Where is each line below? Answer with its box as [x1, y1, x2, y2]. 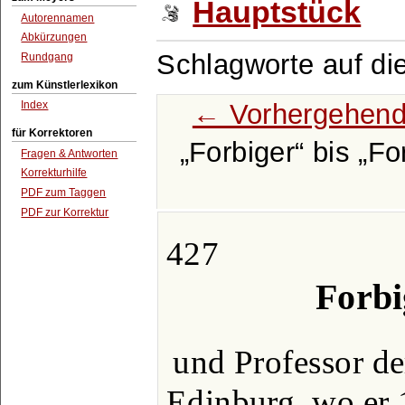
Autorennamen [21, 11, 95, 24]
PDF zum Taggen [21, 186, 107, 200]
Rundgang [21, 51, 74, 64]
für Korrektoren [12, 126, 93, 139]
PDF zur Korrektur [21, 205, 109, 219]
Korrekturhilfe [21, 166, 88, 180]
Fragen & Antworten [21, 146, 118, 160]
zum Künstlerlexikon [12, 78, 118, 91]
